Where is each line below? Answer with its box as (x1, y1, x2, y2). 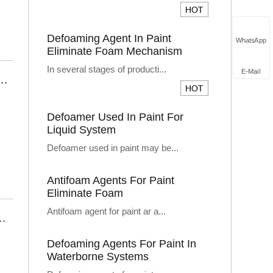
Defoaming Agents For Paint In (47, 238, 196, 250)
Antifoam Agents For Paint (47, 174, 174, 186)
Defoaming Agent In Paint (47, 32, 171, 44)
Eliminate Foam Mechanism (47, 45, 182, 57)
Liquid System (47, 124, 116, 136)
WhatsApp (235, 37, 267, 45)
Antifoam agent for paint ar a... (47, 206, 166, 216)
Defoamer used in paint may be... (47, 143, 179, 153)
